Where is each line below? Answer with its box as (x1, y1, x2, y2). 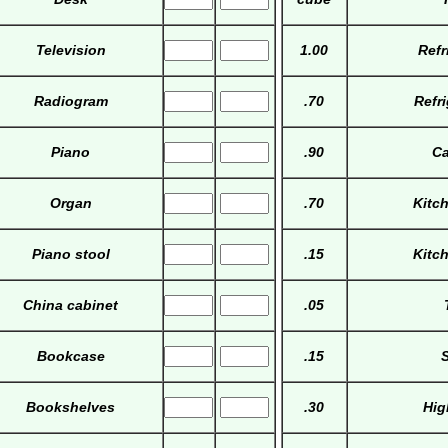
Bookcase (36, 348, 105, 365)
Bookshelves (26, 399, 116, 416)
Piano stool (31, 246, 110, 263)
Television (35, 42, 106, 59)
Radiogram (33, 93, 108, 110)
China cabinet (23, 297, 119, 314)
